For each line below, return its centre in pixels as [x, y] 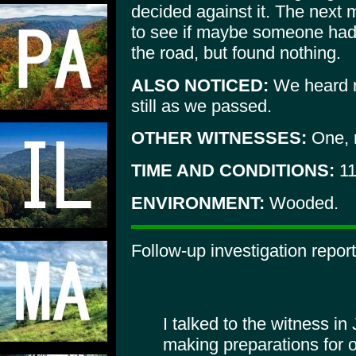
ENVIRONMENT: [198, 203]
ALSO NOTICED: [200, 85]
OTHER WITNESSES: [219, 138]
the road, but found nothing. [236, 52]
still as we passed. [201, 106]
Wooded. [302, 203]
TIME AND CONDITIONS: [233, 170]
